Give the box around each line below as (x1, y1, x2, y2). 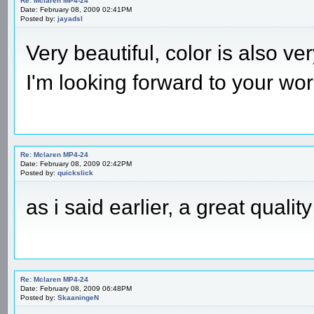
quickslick (57, 168, 93, 177)
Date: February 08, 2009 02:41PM (20, 5, 132, 13)
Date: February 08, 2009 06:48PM (20, 284, 132, 292)
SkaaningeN (57, 293, 99, 301)
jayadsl (57, 14, 83, 22)
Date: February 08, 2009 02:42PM (20, 159, 132, 168)
